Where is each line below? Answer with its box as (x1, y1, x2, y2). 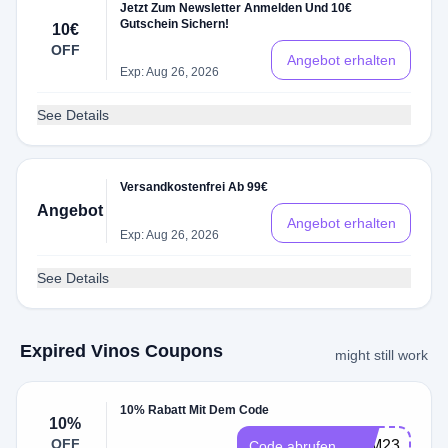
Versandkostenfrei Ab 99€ (120, 180, 269, 194)
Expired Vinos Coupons (20, 341, 223, 361)
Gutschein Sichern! (120, 17, 230, 31)
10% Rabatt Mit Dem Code (120, 403, 270, 417)
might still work (335, 347, 428, 363)
